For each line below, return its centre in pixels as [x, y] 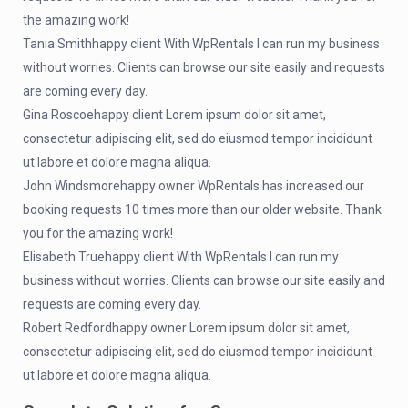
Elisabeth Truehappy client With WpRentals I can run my [181, 256]
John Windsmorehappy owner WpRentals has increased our [194, 185]
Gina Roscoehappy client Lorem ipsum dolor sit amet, [174, 114]
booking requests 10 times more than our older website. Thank [202, 209]
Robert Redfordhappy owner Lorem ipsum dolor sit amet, [186, 327]
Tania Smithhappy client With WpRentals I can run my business [201, 43]
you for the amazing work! [98, 233]
